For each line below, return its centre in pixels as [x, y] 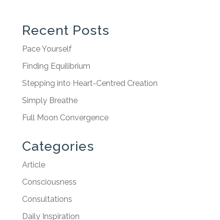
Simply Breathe [50, 100]
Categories [58, 146]
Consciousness [49, 182]
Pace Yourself [47, 49]
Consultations [47, 199]
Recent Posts [66, 30]
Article [33, 165]
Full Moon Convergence [65, 117]
